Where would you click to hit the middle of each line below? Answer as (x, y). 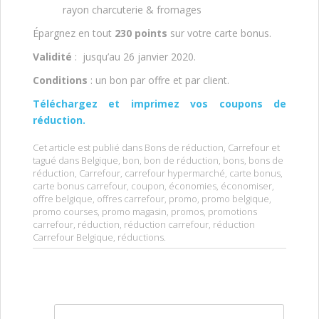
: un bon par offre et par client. (158, 80)
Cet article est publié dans (89, 147)
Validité (52, 56)
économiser (246, 185)
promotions (232, 211)
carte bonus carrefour (80, 185)
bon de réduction (181, 160)
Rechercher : (72, 310)
